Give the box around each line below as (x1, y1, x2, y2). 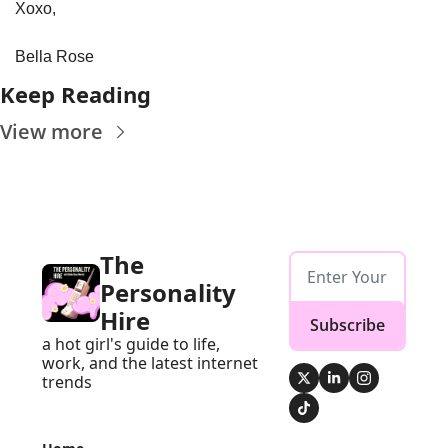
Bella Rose (15, 47, 94, 65)
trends (42, 370, 92, 393)
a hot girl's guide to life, (42, 332, 220, 355)
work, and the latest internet (42, 351, 258, 374)
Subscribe (310, 313, 386, 336)
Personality (100, 275, 236, 309)
